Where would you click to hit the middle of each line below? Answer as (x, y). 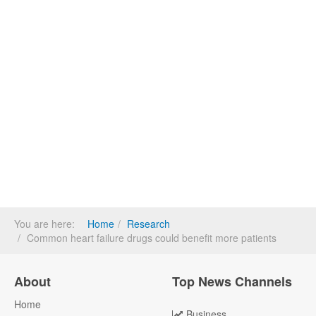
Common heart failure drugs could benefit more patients (152, 238)
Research (148, 224)
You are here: (47, 224)
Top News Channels (232, 281)
